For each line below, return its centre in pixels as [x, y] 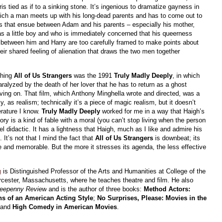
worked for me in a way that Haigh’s [153, 111]
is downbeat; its [178, 138]
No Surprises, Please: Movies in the [152, 198]
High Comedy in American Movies [65, 207]
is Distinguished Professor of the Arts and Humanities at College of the [104, 171]
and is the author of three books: [95, 189]
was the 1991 [94, 75]
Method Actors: [167, 189]
